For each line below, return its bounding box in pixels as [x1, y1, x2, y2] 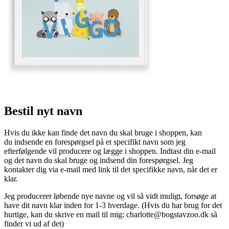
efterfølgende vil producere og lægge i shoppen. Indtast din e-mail [4, 146, 216, 155]
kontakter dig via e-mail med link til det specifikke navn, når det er [4, 165, 217, 174]
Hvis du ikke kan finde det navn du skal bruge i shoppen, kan [4, 128, 202, 137]
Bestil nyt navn [4, 104, 82, 118]
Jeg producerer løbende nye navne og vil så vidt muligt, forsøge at [4, 191, 216, 200]
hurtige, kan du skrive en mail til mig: [4, 210, 126, 219]
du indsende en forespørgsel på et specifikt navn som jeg [4, 137, 186, 146]
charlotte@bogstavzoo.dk [126, 210, 209, 219]
